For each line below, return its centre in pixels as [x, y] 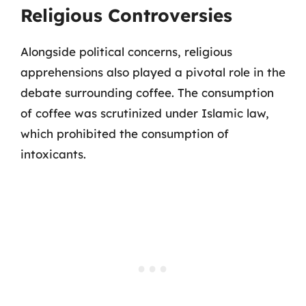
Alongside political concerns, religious [126, 51]
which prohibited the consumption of [125, 133]
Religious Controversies [126, 15]
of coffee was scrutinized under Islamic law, [145, 113]
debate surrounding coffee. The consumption [147, 92]
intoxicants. [53, 154]
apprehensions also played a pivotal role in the [153, 72]
